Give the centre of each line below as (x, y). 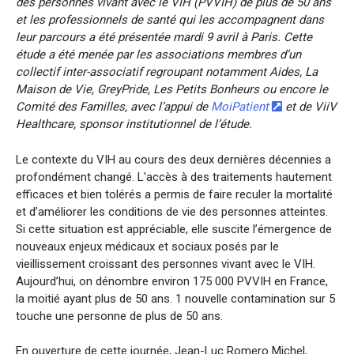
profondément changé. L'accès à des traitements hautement (174, 177)
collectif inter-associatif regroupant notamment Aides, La (167, 72)
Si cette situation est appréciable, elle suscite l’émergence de (174, 229)
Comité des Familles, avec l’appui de (113, 107)
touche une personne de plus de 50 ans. (119, 316)
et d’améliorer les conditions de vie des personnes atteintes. (172, 211)
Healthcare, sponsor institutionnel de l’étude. (134, 124)
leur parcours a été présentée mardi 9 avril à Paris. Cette (164, 38)
